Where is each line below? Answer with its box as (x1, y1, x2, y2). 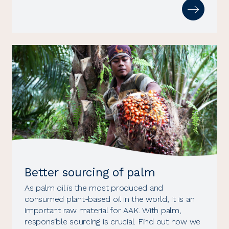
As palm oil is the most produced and (25, 182, 163, 193)
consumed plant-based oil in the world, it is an (25, 194, 195, 204)
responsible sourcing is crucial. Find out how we (25, 216, 200, 226)
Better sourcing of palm (25, 165, 155, 179)
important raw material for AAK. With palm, (25, 205, 181, 215)
